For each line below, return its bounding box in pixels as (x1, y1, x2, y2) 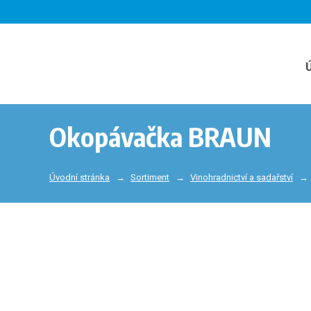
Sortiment (131, 172, 169, 183)
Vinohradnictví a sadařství (190, 172, 293, 183)
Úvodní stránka (49, 172, 110, 183)
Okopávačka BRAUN (49, 120, 271, 153)
